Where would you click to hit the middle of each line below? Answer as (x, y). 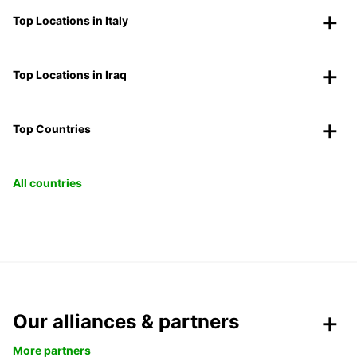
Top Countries (52, 129)
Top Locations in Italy (71, 21)
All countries (47, 183)
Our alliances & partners (126, 322)
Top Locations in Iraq (70, 75)
